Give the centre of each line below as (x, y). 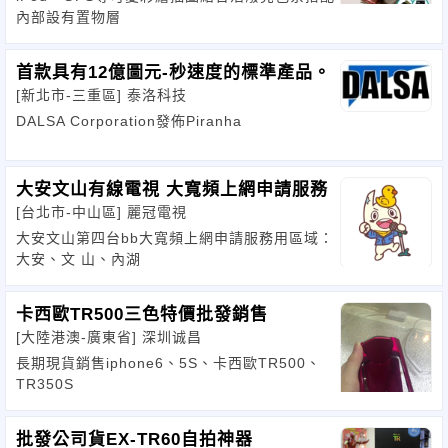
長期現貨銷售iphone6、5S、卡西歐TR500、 (168, 363)
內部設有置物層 (68, 17)
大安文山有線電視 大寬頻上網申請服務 (172, 189)
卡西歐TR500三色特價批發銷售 (142, 314)
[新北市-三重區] (71, 95)
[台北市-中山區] (71, 212)
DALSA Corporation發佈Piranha (129, 121)
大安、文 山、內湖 (78, 259)
